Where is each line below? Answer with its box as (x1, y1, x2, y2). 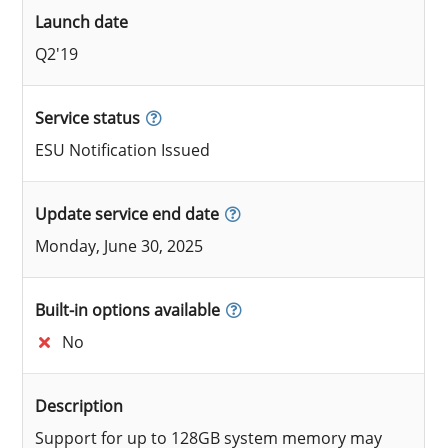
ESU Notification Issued (35, 138, 211, 161)
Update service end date (35, 202, 220, 225)
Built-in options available (35, 298, 221, 321)
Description (35, 394, 124, 417)
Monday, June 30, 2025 (35, 234, 204, 257)
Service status (35, 106, 141, 129)
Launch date (35, 10, 129, 33)
